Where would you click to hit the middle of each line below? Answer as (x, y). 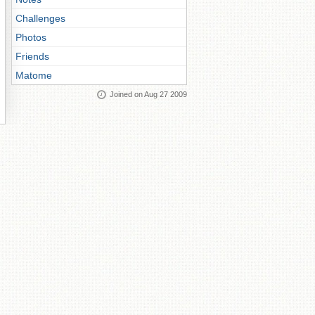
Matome (34, 75)
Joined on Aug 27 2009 (148, 94)
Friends (32, 56)
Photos (31, 37)
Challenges (40, 18)
